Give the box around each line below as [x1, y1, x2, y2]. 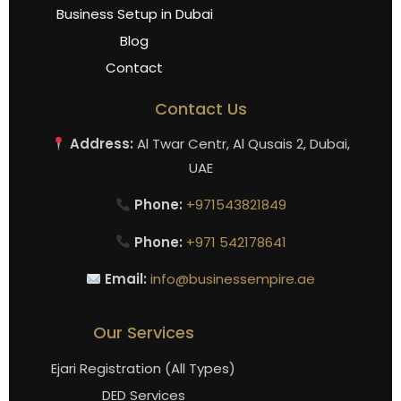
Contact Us [154, 98, 247, 121]
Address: [66, 134, 134, 154]
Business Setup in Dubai [55, 4, 213, 24]
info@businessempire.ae [150, 269, 316, 289]
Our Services [92, 321, 194, 345]
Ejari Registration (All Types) [51, 359, 235, 379]
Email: [101, 269, 148, 289]
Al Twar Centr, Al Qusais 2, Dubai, [133, 134, 351, 154]
